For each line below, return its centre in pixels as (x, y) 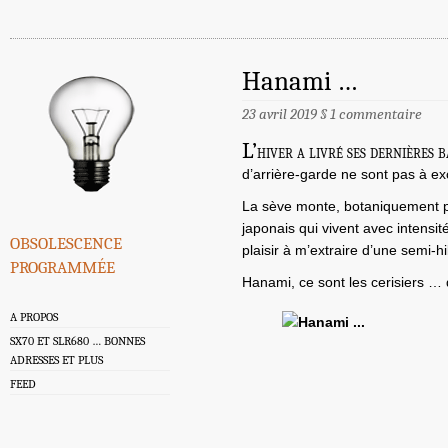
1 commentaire (376, 114)
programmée (62, 265)
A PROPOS (34, 317)
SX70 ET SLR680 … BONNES (77, 341)
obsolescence (66, 241)
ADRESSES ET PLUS (56, 360)
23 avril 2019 (281, 114)
